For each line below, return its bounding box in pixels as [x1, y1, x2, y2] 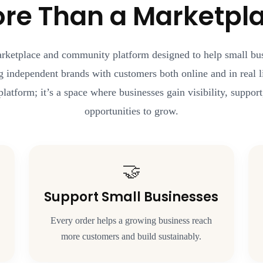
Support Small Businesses [44, 187, 219, 206]
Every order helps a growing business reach [50, 215, 213, 225]
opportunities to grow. [85, 104, 178, 117]
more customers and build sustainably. [61, 231, 202, 241]
